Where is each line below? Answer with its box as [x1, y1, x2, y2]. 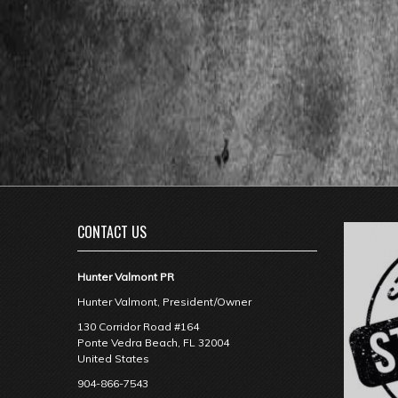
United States [77, 352, 149, 365]
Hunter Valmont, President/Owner [77, 295, 251, 308]
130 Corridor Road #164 [77, 320, 199, 333]
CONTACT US [77, 221, 147, 243]
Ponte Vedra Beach [77, 336, 178, 349]
